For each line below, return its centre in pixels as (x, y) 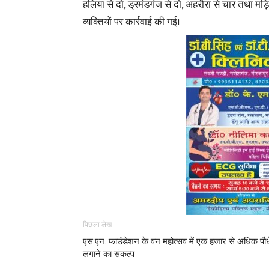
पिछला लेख (97, 225)
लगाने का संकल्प (109, 254)
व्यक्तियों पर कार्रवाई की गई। (131, 22)
